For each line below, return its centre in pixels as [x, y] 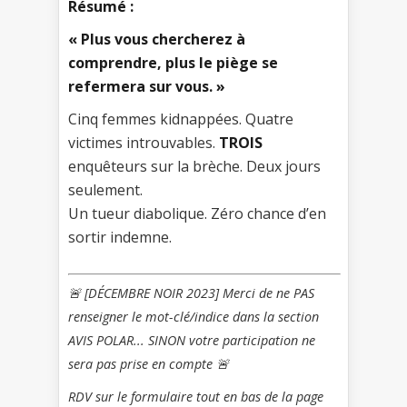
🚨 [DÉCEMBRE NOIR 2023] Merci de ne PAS [191, 293]
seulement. [105, 189]
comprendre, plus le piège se [173, 62]
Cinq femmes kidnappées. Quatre [181, 119]
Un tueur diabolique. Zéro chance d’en [197, 213]
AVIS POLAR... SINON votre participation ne [192, 341]
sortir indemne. [120, 237]
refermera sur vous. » [147, 86]
